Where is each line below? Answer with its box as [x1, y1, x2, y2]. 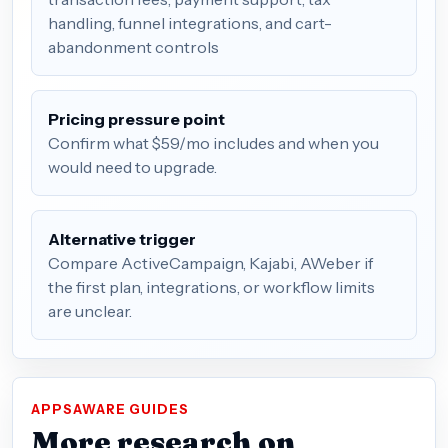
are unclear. [48, 300, 132, 321]
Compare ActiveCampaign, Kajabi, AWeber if [48, 252, 373, 273]
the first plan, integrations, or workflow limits [48, 276, 375, 297]
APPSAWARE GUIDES [31, 401, 190, 417]
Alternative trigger [48, 228, 196, 249]
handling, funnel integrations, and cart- [48, 12, 332, 33]
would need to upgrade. [48, 156, 217, 177]
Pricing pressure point [48, 108, 225, 129]
